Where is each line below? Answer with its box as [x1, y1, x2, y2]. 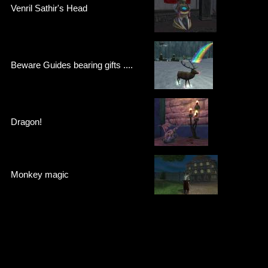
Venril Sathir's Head [11, 2, 87, 13]
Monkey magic [11, 169, 69, 179]
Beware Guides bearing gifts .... [11, 59, 133, 70]
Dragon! [11, 116, 42, 127]
